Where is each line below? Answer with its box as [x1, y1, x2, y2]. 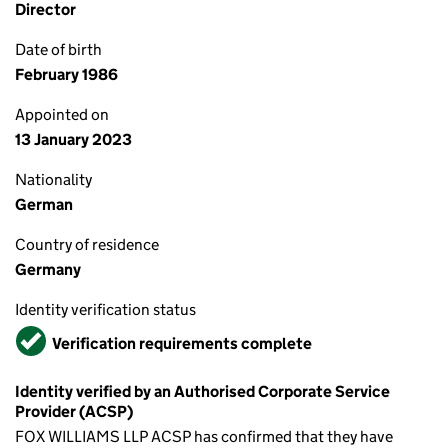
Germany [15, 260, 81, 279]
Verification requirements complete [52, 333, 312, 353]
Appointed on [15, 105, 109, 124]
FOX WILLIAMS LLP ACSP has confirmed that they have [15, 427, 393, 446]
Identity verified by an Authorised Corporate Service [15, 382, 390, 401]
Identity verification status [15, 300, 196, 319]
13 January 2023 [15, 130, 132, 149]
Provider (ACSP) [15, 402, 133, 421]
